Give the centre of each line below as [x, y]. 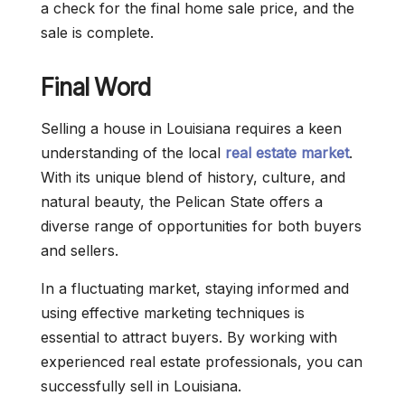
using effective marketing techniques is [173, 313]
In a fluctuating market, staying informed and [195, 289]
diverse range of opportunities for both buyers [201, 226]
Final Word [96, 88]
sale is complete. [97, 33]
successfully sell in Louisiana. [143, 386]
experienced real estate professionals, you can [202, 362]
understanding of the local [133, 153]
